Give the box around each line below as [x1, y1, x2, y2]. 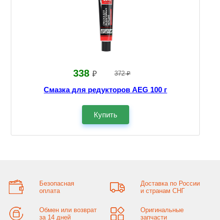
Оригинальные [140, 206, 184, 214]
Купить [93, 110, 117, 119]
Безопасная [39, 179, 74, 187]
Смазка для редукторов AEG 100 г [44, 85, 167, 94]
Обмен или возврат [39, 206, 97, 214]
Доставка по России [140, 179, 200, 187]
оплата [39, 187, 60, 194]
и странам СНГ [140, 187, 185, 194]
